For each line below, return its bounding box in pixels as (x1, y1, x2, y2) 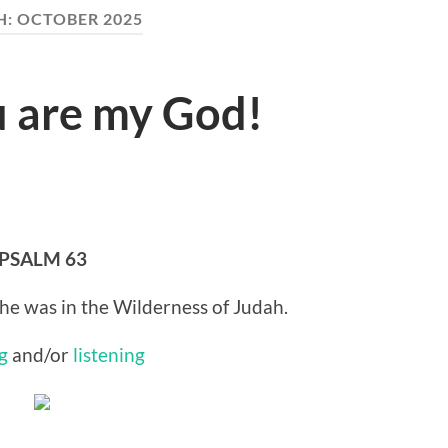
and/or (8, 342, 73, 366)
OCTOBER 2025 (17, 9, 143, 28)
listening (73, 342, 145, 366)
